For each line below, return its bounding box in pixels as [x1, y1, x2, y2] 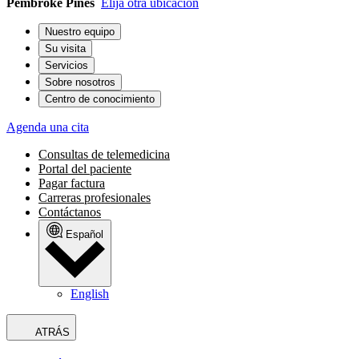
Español [66, 228, 103, 240]
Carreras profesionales [38, 190, 151, 204]
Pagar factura [38, 175, 105, 190]
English [71, 286, 109, 301]
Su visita [45, 42, 86, 54]
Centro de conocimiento [45, 92, 155, 105]
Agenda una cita [6, 119, 89, 134]
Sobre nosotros [45, 75, 115, 88]
